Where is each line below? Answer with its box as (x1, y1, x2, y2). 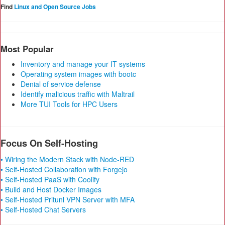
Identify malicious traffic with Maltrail (21, 88, 135, 99)
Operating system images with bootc (21, 68, 136, 79)
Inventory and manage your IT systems (21, 58, 145, 69)
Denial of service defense (21, 78, 101, 89)
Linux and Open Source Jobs (14, 2, 96, 11)
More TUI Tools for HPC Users (21, 98, 118, 109)
